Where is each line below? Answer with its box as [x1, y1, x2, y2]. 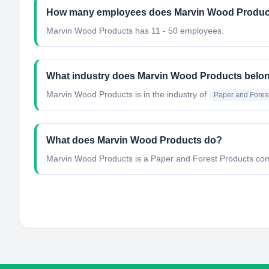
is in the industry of [133, 89, 207, 99]
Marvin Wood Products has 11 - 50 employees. [46, 26, 224, 35]
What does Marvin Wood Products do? [46, 135, 222, 145]
